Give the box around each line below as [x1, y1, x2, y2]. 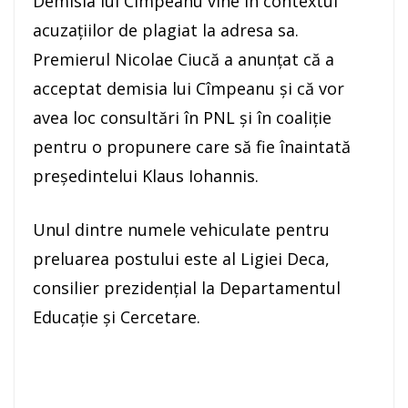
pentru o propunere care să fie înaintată [33, 136, 351, 158]
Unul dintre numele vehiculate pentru [33, 219, 330, 241]
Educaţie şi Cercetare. [33, 306, 200, 329]
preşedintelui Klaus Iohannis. [33, 165, 259, 188]
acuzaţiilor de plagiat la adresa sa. [33, 19, 299, 42]
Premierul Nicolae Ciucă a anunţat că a [33, 48, 334, 71]
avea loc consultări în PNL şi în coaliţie [33, 107, 331, 129]
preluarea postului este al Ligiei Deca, [33, 248, 330, 270]
